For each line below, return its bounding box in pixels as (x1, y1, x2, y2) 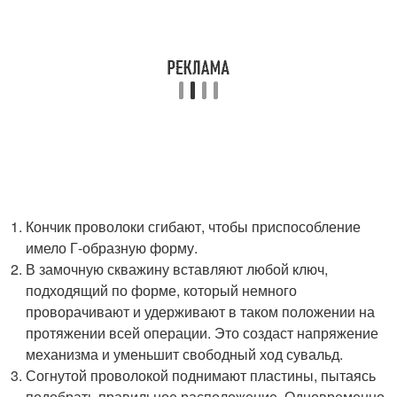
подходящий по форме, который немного (26, 280, 298, 300)
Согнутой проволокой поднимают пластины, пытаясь (26, 365, 377, 385)
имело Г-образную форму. (26, 237, 198, 258)
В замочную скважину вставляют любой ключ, (26, 259, 329, 279)
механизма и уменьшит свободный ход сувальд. (26, 344, 344, 364)
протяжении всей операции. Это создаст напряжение (26, 323, 379, 343)
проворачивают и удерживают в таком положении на (26, 301, 376, 322)
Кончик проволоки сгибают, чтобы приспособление (26, 216, 362, 237)
